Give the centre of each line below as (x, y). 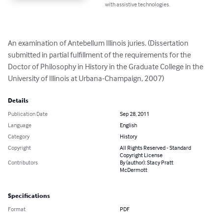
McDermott (134, 170)
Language (20, 125)
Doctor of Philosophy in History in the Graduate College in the (106, 67)
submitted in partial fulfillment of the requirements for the (100, 55)
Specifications (29, 196)
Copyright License (141, 155)
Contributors (23, 163)
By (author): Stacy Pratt (147, 163)
